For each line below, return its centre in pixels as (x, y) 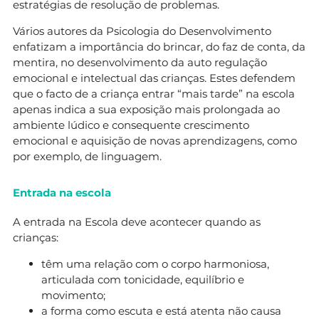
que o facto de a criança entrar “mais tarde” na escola (154, 93)
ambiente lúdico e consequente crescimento (131, 125)
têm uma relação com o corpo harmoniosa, (155, 263)
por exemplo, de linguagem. (87, 156)
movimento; (73, 295)
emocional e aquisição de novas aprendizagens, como (155, 140)
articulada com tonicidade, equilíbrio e (143, 279)
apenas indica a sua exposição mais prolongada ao (146, 109)
